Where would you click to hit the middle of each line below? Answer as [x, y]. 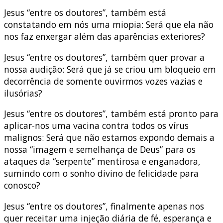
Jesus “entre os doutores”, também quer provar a [104, 57]
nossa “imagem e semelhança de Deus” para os [100, 150]
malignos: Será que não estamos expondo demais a [109, 138]
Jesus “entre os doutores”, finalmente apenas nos [104, 206]
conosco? [22, 185]
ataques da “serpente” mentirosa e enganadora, [102, 162]
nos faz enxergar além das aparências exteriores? [105, 37]
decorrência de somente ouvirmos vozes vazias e [103, 81]
